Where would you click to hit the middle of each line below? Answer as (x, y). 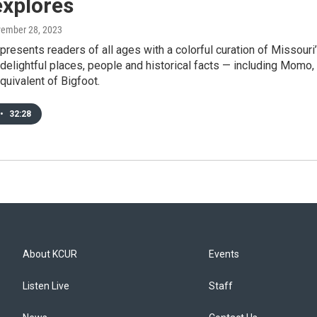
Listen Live (46, 286)
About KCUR (50, 254)
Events (224, 254)
